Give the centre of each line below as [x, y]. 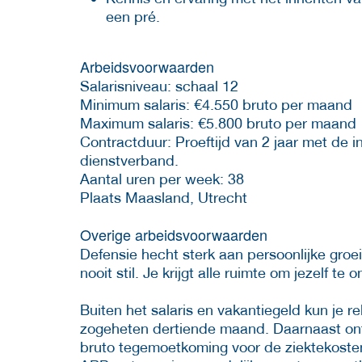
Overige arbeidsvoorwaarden [174, 234]
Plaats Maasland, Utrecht [164, 197]
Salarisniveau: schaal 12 [159, 86]
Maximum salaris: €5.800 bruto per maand [218, 123]
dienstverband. [129, 160]
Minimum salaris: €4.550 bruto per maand [216, 104]
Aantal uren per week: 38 [162, 179]
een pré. [133, 16]
